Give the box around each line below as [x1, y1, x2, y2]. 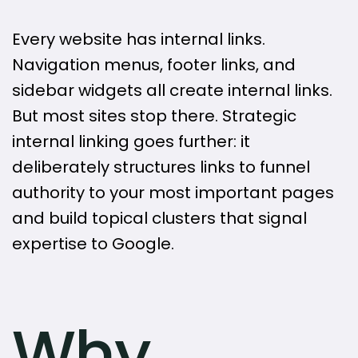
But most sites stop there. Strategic [12, 105, 296, 128]
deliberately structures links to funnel [12, 156, 310, 179]
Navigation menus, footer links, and [12, 54, 296, 77]
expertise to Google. [12, 233, 174, 256]
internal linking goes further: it [12, 130, 250, 153]
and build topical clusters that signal [12, 207, 307, 230]
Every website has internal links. [12, 28, 265, 51]
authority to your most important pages [12, 181, 334, 205]
